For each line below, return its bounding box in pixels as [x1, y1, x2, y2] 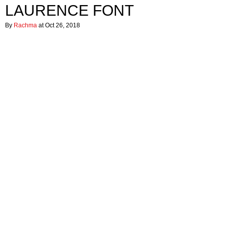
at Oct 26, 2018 [37, 22, 80, 29]
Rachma [14, 22, 37, 29]
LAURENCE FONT [5, 2, 134, 19]
